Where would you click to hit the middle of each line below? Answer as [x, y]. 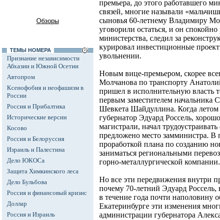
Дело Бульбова [27, 182]
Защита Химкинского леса [43, 171]
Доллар [17, 204]
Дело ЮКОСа [26, 160]
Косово [17, 128]
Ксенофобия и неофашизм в [45, 88]
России [17, 96]
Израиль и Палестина [36, 150]
